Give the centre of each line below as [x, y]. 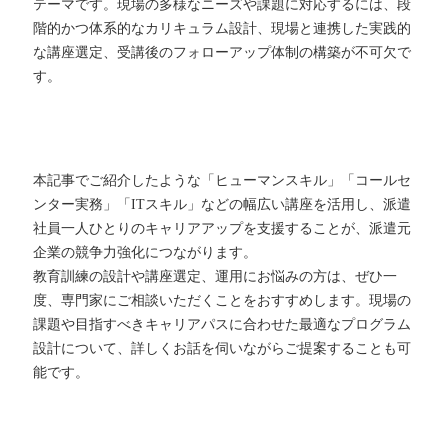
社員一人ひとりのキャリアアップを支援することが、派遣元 [222, 229]
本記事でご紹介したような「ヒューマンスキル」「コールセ [222, 181]
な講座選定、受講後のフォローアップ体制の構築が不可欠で [222, 53]
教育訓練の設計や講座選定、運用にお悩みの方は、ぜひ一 [215, 277]
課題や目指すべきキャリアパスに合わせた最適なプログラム [222, 325]
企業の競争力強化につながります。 [145, 253]
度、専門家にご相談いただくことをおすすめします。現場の [222, 301]
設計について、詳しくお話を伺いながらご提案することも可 [222, 349]
